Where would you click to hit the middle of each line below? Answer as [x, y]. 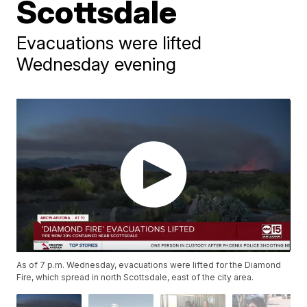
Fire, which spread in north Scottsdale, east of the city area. [135, 278]
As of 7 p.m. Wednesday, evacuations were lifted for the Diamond [149, 265]
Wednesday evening [97, 64]
